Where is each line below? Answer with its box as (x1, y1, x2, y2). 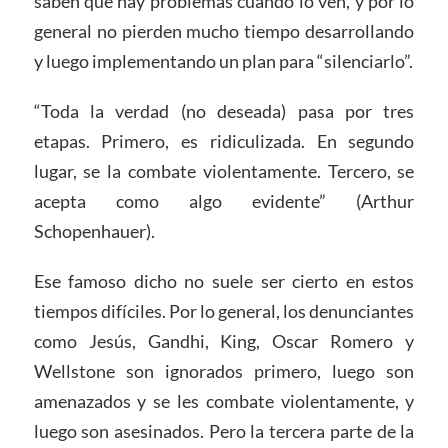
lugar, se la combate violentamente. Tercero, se (33, 159, 415, 182)
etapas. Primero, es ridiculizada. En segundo (33, 129, 415, 152)
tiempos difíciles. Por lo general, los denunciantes (33, 299, 415, 322)
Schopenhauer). (33, 219, 155, 242)
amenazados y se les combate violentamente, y (33, 389, 415, 412)
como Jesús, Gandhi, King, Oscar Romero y (33, 329, 415, 352)
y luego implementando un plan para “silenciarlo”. (33, 50, 413, 73)
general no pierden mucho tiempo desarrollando (33, 20, 415, 43)
